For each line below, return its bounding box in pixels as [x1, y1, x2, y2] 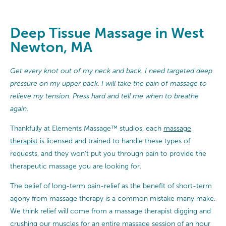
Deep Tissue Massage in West [10, 25, 204, 41]
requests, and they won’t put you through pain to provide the [10, 149, 206, 157]
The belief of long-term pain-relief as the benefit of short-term [10, 182, 212, 190]
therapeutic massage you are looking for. [10, 162, 141, 170]
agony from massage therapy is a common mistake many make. [10, 194, 215, 202]
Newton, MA [10, 39, 92, 55]
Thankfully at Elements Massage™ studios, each [10, 124, 163, 132]
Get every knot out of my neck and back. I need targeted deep [10, 67, 212, 75]
